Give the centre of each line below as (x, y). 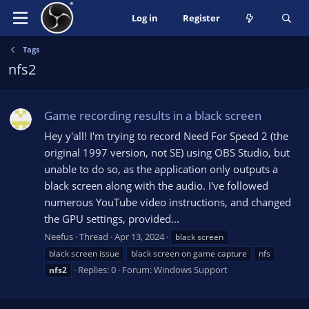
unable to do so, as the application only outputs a (161, 169)
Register (201, 18)
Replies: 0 (97, 269)
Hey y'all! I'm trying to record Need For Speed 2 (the (166, 136)
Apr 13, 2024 (139, 236)
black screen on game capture (189, 253)
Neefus (59, 236)
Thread (94, 236)
